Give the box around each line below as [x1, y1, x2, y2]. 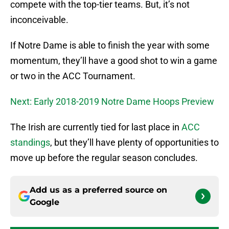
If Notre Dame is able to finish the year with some [10, 40, 210, 51]
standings [10, 137, 50, 148]
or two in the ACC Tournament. [10, 71, 135, 82]
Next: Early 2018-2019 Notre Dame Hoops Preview [10, 96, 214, 107]
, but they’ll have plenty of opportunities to [50, 137, 219, 148]
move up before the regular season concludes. [10, 152, 198, 164]
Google [30, 197, 59, 208]
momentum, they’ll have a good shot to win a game [10, 55, 217, 66]
